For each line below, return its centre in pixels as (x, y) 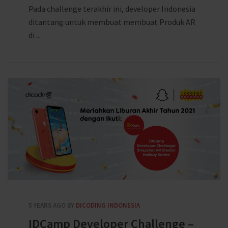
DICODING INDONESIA (108, 205)
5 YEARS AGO (47, 205)
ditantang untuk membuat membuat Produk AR (112, 22)
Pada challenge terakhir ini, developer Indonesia (112, 9)
